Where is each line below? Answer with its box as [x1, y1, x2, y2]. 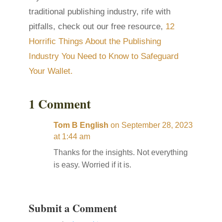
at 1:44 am [54, 132, 91, 141]
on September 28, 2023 [111, 121, 193, 130]
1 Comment [29, 95, 91, 113]
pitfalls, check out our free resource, [29, 22, 166, 32]
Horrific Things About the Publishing [29, 37, 162, 47]
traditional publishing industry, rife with [29, 7, 171, 17]
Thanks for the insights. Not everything [54, 148, 188, 157]
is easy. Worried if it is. [54, 161, 132, 169]
